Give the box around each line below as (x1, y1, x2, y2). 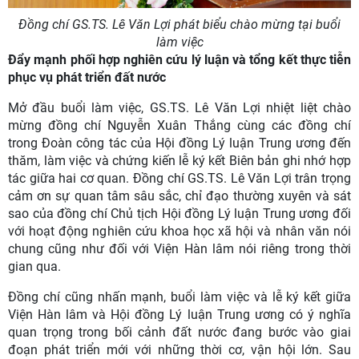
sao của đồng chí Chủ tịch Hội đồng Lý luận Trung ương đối (8, 206, 351, 222)
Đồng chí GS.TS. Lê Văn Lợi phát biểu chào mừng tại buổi (18, 17, 341, 33)
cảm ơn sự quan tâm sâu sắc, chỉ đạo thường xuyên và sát (8, 188, 351, 204)
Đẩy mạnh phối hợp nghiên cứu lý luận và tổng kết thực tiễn (8, 52, 351, 68)
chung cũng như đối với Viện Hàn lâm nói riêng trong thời (8, 241, 351, 257)
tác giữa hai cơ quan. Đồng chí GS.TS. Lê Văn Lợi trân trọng (8, 171, 351, 187)
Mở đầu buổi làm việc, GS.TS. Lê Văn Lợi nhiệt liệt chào (8, 100, 351, 116)
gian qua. (8, 259, 61, 275)
